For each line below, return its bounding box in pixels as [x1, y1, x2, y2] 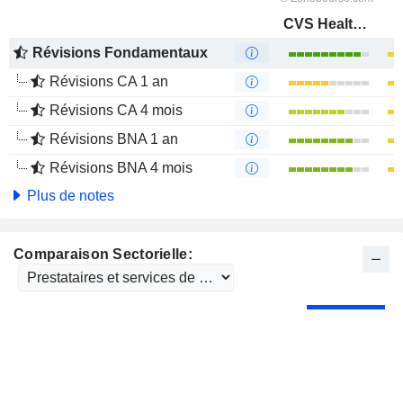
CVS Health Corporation [353, 16, 367, 31]
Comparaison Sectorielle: [13, 246, 193, 262]
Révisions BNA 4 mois [49, 160, 193, 175]
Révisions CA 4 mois [49, 103, 183, 118]
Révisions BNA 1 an [49, 131, 178, 147]
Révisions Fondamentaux [32, 45, 208, 60]
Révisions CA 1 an [49, 74, 168, 89]
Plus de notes [23, 188, 114, 203]
